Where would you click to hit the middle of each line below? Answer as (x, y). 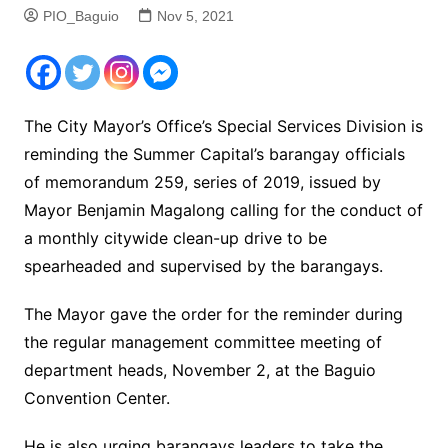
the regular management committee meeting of (202, 342)
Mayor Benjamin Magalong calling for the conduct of (223, 210)
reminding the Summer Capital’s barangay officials (214, 154)
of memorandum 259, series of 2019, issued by (202, 182)
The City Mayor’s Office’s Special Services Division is (223, 126)
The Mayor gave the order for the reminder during (213, 314)
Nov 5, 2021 (195, 16)
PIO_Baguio (80, 16)
